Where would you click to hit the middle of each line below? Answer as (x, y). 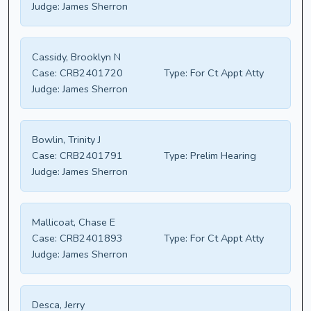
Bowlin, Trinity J (66, 140)
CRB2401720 (90, 73)
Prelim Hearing (222, 156)
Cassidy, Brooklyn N (76, 57)
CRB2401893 (90, 238)
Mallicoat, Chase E (74, 222)
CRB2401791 (90, 156)
